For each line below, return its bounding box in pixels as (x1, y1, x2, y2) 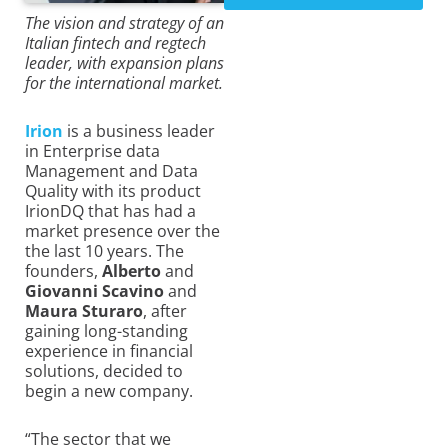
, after (143, 299, 187, 322)
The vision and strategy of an (25, 11, 224, 34)
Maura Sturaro (25, 299, 143, 322)
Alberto (102, 259, 161, 282)
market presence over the (25, 219, 220, 242)
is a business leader (67, 119, 215, 142)
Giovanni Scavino (25, 279, 164, 302)
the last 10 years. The (25, 239, 184, 262)
